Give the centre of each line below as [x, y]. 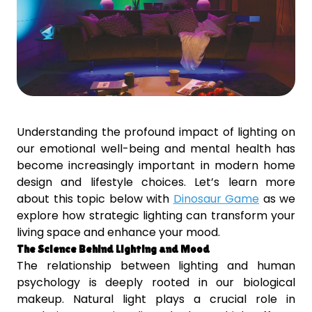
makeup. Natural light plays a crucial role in [156, 299]
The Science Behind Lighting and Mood [113, 249]
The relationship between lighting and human [156, 266]
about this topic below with [95, 199]
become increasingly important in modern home [156, 166]
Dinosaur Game [216, 199]
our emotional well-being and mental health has [156, 149]
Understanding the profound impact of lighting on [156, 132]
